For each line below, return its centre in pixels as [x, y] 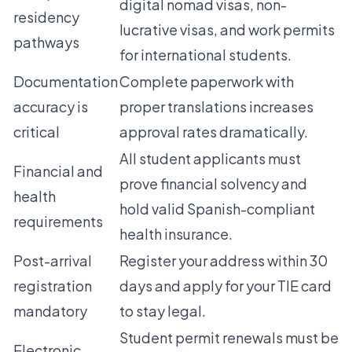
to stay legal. [163, 311]
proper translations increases [216, 107]
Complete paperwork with [207, 82]
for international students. [205, 55]
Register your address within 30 [224, 261]
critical [37, 132]
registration [53, 286]
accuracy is [51, 107]
